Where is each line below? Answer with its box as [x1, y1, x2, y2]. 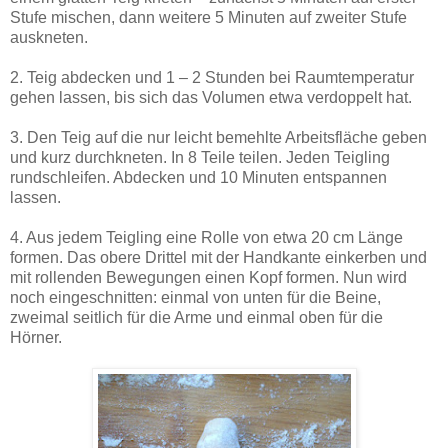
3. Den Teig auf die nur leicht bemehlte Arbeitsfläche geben [10, 129, 427, 147]
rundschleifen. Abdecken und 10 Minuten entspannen [10, 169, 387, 187]
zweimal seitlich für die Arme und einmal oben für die [10, 309, 383, 327]
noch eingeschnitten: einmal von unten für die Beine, [10, 289, 381, 307]
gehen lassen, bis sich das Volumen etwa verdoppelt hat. [10, 89, 412, 107]
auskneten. [10, 29, 88, 47]
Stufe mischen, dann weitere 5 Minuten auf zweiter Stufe [10, 9, 407, 27]
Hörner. [10, 329, 62, 347]
